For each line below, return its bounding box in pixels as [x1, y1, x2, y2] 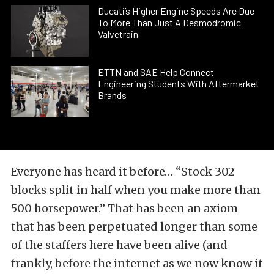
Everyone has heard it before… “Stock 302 [11, 164, 235, 179]
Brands [98, 89, 127, 101]
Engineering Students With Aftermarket [98, 77, 260, 89]
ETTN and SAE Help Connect [98, 65, 215, 78]
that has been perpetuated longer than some [11, 219, 257, 234]
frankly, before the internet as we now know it [11, 256, 263, 270]
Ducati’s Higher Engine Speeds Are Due [98, 5, 255, 17]
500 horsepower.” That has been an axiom [11, 201, 238, 215]
